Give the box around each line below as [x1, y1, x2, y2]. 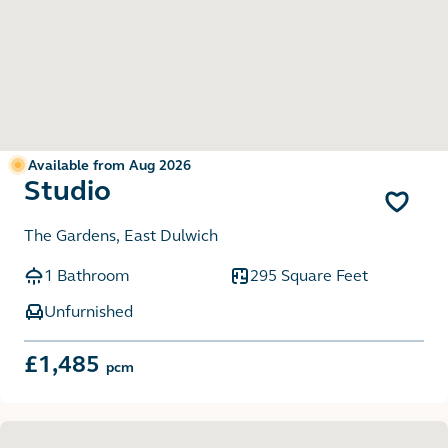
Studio [24, 173, 111, 208]
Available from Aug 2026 [28, 156, 191, 174]
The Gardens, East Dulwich [24, 225, 218, 245]
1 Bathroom [44, 265, 129, 285]
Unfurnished [44, 301, 133, 321]
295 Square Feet [250, 265, 368, 285]
